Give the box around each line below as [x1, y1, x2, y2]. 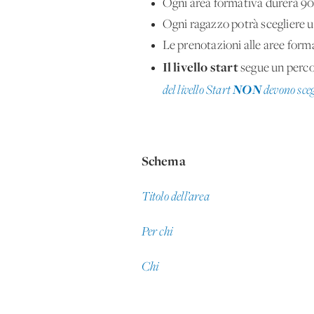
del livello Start [162, 83, 233, 97]
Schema [141, 151, 186, 170]
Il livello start [162, 57, 238, 76]
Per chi [141, 225, 172, 239]
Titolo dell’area [141, 190, 210, 204]
